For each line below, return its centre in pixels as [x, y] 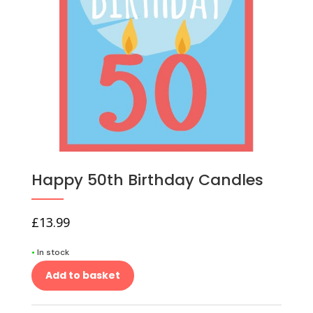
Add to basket [82, 276]
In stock [53, 253]
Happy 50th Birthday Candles [147, 180]
